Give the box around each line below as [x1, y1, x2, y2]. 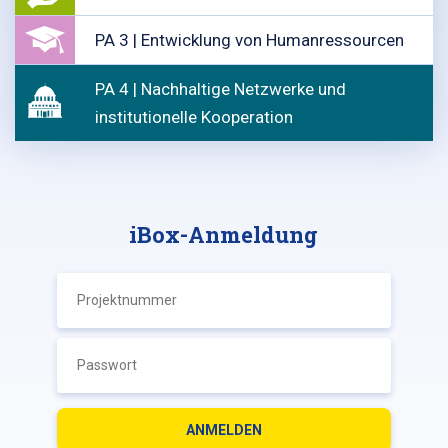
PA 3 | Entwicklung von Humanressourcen [95, 30, 404, 50]
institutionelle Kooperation [95, 107, 293, 127]
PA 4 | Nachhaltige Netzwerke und [95, 79, 346, 99]
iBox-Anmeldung [129, 220, 319, 249]
